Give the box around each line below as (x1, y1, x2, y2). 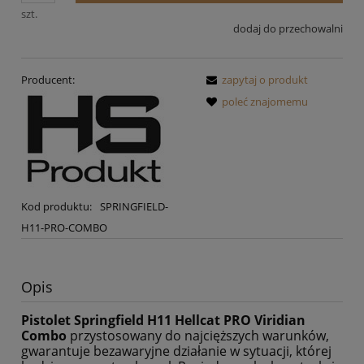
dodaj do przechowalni (233, 20, 343, 36)
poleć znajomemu (222, 94, 308, 110)
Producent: (21, 72, 75, 88)
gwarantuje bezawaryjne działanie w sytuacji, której (21, 341, 331, 360)
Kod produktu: (21, 199, 92, 214)
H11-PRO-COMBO (21, 220, 107, 236)
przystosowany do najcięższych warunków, (67, 326, 329, 344)
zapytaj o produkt (222, 72, 308, 88)
